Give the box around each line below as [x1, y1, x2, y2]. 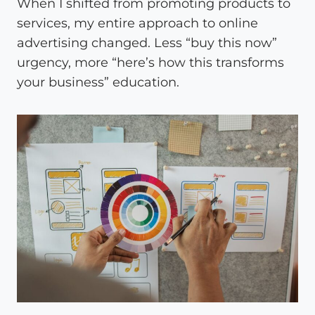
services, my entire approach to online [17, 15, 258, 31]
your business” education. [17, 74, 179, 90]
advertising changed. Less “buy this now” [17, 34, 277, 51]
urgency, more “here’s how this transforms [17, 54, 284, 70]
